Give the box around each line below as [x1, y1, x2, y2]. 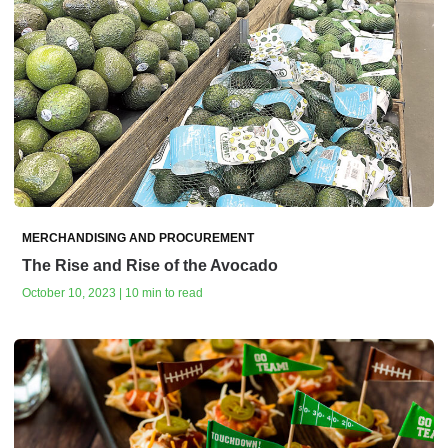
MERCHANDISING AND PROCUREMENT [22, 230, 254, 245]
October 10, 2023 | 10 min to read [22, 285, 203, 300]
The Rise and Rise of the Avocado [22, 256, 278, 274]
